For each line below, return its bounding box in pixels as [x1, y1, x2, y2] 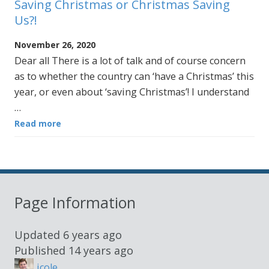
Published [14, 243, 68, 258]
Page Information [14, 192, 136, 213]
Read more [14, 117, 61, 129]
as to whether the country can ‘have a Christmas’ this [14, 69, 254, 83]
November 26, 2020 [14, 38, 95, 50]
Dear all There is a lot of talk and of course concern [14, 53, 246, 67]
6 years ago [63, 228, 122, 242]
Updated [14, 228, 63, 242]
